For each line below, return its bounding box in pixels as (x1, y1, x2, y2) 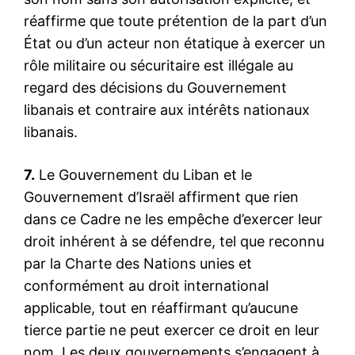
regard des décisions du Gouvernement (24, 78, 287, 96)
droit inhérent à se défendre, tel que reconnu (24, 232, 324, 250)
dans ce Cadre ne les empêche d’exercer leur (24, 210, 323, 227)
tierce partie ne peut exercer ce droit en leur (24, 321, 319, 338)
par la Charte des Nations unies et (24, 254, 252, 272)
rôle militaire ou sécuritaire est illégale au (24, 56, 293, 74)
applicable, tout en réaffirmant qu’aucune (24, 299, 298, 316)
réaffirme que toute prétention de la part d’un (24, 12, 327, 29)
